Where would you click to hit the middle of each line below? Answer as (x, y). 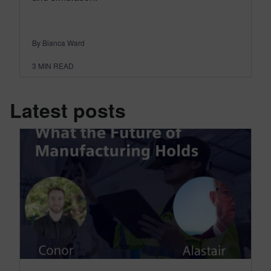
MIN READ (56, 66)
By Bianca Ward (58, 43)
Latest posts (68, 110)
